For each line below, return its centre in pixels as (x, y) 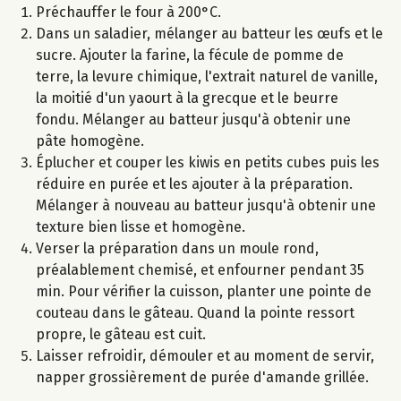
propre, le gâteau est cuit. (121, 335)
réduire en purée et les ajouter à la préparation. (194, 184)
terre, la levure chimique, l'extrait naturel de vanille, (207, 77)
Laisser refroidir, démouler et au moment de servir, (205, 356)
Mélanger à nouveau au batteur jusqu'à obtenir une (206, 206)
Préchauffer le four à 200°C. (128, 13)
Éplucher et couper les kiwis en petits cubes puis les (208, 163)
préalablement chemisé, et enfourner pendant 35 (200, 270)
